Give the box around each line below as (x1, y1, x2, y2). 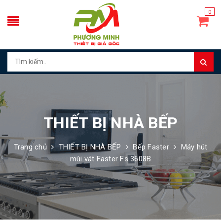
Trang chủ (13, 142, 47, 151)
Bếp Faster (133, 142, 169, 151)
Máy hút (181, 142, 208, 151)
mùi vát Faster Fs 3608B (70, 154, 151, 163)
